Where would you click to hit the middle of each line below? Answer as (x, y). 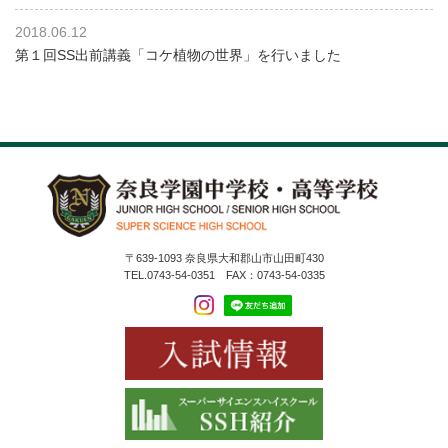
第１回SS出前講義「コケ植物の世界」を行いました (178, 54)
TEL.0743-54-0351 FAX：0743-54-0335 (224, 274)
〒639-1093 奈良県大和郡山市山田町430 (224, 257)
